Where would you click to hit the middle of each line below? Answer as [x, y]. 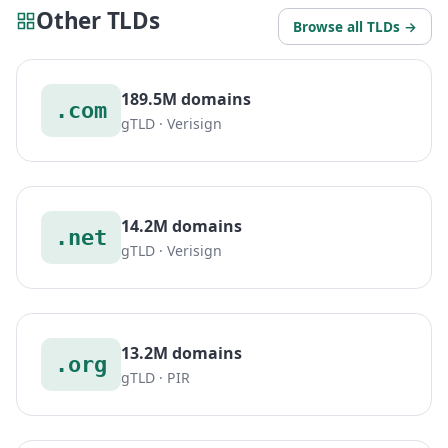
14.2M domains [181, 225]
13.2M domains [181, 352]
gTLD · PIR [155, 377]
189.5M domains [186, 98]
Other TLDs [98, 20]
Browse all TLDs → [355, 26]
